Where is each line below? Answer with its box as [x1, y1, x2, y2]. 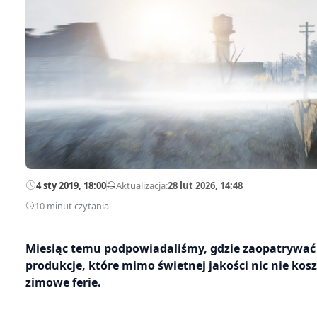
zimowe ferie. [25, 274, 101, 290]
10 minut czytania [35, 199, 109, 212]
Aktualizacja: [116, 178, 168, 192]
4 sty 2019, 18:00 [36, 178, 106, 192]
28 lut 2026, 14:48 [168, 178, 243, 192]
